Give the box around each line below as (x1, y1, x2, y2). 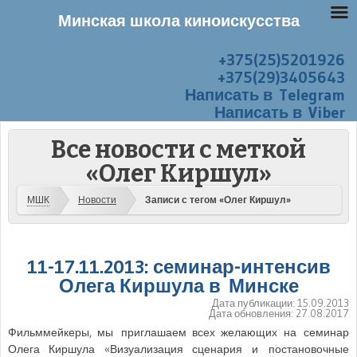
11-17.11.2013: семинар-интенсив (26, 254, 331, 278)
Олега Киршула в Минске (58, 273, 299, 297)
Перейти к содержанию (9, 55, 127, 68)
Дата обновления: (209, 306, 296, 320)
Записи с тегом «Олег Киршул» (145, 194, 291, 206)
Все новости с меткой (51, 135, 306, 164)
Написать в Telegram (185, 85, 345, 104)
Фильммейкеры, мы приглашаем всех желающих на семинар (8, 324, 349, 339)
